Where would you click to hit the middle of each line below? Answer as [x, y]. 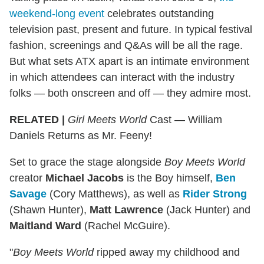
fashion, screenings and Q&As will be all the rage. [126, 45]
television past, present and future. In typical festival [131, 29]
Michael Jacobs [85, 178]
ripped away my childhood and [167, 252]
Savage [28, 194]
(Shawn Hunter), [49, 209]
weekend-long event [57, 13]
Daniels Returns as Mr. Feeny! [81, 135]
